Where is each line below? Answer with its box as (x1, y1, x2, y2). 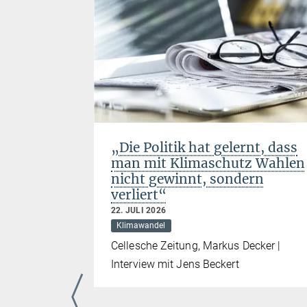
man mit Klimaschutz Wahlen (111, 155, 305, 172)
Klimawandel (116, 221, 166, 231)
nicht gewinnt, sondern (111, 171, 264, 188)
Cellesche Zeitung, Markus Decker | (111, 239, 281, 253)
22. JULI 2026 (111, 206, 167, 216)
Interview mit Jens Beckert (111, 258, 239, 271)
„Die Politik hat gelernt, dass (111, 139, 297, 156)
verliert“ (111, 186, 167, 204)
